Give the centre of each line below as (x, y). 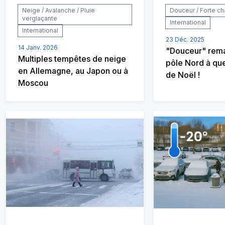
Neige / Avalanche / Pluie (59, 10)
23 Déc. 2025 (185, 39)
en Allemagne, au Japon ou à (73, 71)
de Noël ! (183, 75)
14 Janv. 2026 (38, 47)
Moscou (33, 83)
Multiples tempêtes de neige (72, 59)
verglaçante (40, 18)
